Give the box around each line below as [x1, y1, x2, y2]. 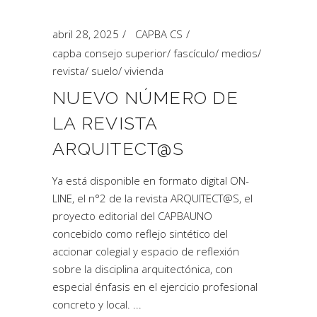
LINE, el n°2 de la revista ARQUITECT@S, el [52, 191, 253, 205]
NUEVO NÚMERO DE [52, 87, 238, 108]
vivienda [125, 64, 163, 78]
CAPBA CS [135, 27, 183, 41]
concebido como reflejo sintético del [52, 226, 228, 241]
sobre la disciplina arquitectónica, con [52, 262, 233, 276]
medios [221, 46, 258, 60]
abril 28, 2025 [52, 27, 119, 41]
